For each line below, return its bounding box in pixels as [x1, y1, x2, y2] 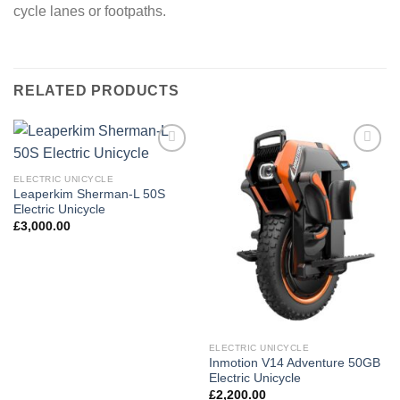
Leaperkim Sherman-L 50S [12, 187, 165, 202]
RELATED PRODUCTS [13, 83, 179, 99]
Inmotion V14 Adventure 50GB [208, 356, 380, 371]
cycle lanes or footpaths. [13, 4, 166, 20]
